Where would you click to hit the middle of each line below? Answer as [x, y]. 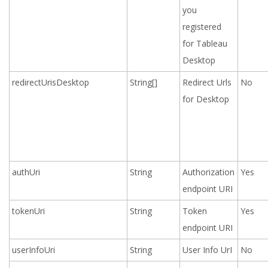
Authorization [209, 172]
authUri [26, 172]
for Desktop [206, 99]
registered [202, 27]
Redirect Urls [207, 82]
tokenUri [29, 211]
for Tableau [205, 43]
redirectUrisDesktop [51, 82]
